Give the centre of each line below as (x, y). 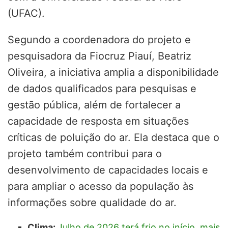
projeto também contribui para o (85, 154)
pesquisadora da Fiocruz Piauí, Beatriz (99, 56)
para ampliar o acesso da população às (101, 187)
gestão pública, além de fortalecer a (94, 105)
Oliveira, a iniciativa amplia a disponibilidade (113, 73)
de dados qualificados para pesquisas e (102, 89)
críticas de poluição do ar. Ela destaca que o (113, 138)
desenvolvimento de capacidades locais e (108, 170)
